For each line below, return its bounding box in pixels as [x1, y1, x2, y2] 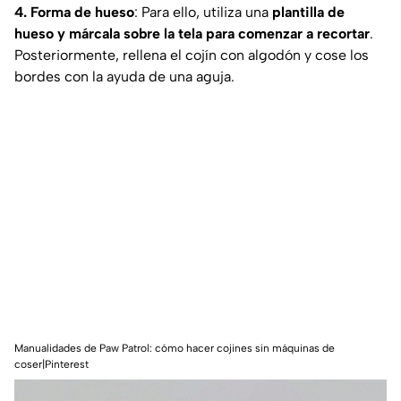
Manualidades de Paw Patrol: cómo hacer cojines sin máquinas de [14, 341, 335, 354]
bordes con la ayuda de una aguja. [14, 67, 235, 85]
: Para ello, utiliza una [134, 3, 272, 21]
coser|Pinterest [14, 357, 89, 371]
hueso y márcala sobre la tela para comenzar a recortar [14, 24, 370, 42]
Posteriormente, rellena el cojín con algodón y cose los [14, 46, 369, 64]
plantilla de [272, 3, 345, 21]
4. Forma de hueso [14, 3, 134, 21]
